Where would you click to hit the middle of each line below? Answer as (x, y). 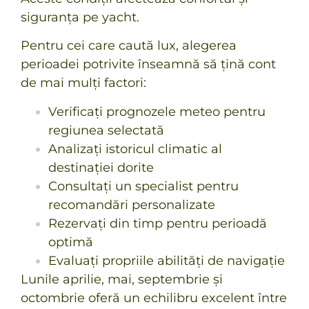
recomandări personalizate (132, 205)
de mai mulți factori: (83, 83)
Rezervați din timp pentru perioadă (158, 223)
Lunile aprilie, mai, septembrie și (122, 279)
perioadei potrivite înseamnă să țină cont (148, 64)
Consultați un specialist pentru (143, 186)
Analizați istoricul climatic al (135, 149)
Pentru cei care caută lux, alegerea (129, 46)
